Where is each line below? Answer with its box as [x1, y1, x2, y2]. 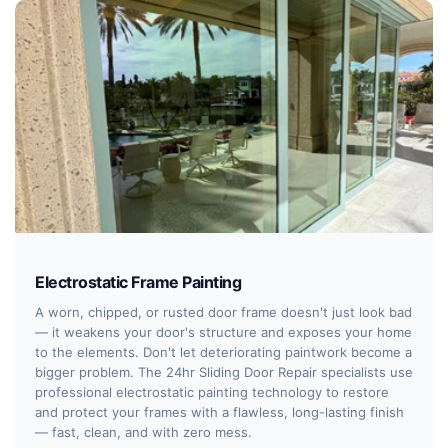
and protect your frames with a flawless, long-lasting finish [35, 403, 404, 420]
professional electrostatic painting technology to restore [35, 383, 389, 400]
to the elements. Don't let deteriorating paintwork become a [35, 343, 412, 360]
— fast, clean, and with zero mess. [35, 423, 252, 440]
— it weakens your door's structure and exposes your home [35, 323, 412, 340]
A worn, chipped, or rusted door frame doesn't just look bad [35, 303, 412, 320]
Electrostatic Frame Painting [35, 272, 241, 293]
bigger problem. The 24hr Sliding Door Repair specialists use [35, 363, 413, 380]
